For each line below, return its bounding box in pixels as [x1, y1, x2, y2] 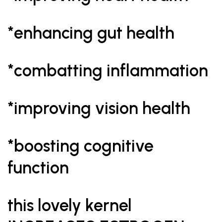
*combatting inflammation [7, 60, 208, 81]
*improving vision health [7, 98, 190, 118]
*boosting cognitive [7, 136, 154, 156]
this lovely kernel [7, 195, 132, 216]
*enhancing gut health [7, 23, 174, 43]
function [7, 158, 69, 178]
